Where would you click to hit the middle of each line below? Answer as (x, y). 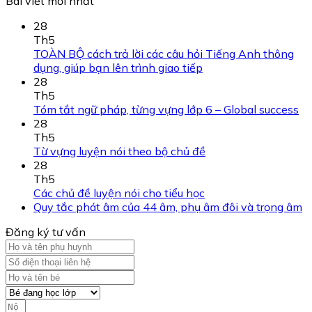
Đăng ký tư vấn (46, 232)
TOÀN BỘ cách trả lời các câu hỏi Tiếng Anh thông (164, 53)
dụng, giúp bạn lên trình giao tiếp (118, 67)
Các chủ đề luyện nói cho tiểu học (119, 193)
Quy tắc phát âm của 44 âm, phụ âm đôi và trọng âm (168, 206)
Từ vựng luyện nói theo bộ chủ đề (119, 151)
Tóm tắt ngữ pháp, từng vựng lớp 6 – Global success (166, 109)
